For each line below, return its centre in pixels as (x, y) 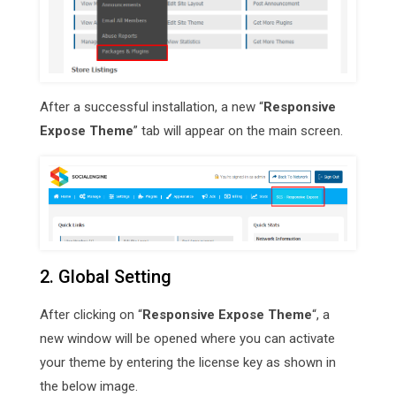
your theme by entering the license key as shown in (188, 362)
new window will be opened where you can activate (187, 338)
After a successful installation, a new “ (152, 107)
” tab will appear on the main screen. (238, 130)
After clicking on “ (91, 314)
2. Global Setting (106, 276)
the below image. (89, 386)
